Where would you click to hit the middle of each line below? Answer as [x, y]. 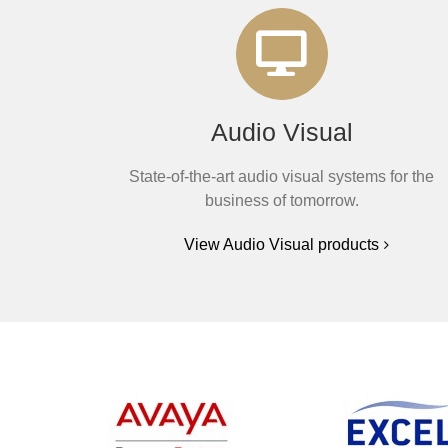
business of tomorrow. [281, 200]
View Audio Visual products [282, 244]
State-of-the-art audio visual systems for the [282, 176]
